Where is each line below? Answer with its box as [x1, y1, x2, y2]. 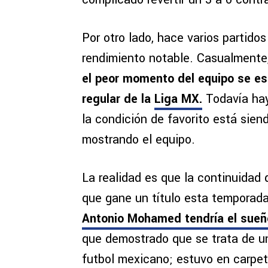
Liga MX [154, 90, 199, 108]
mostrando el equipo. [82, 131, 195, 149]
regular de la [82, 90, 154, 108]
